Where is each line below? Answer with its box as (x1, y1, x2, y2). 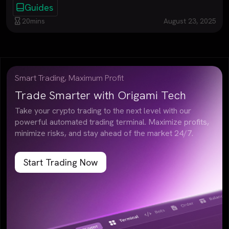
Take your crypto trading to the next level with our (15, 105, 191, 116)
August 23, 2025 (164, 16, 217, 26)
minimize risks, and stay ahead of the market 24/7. (15, 127, 193, 139)
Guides (24, 1, 53, 13)
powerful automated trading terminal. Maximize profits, (15, 116, 209, 127)
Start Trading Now (23, 156, 98, 168)
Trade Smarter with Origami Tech (15, 87, 186, 103)
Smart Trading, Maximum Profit (15, 72, 124, 83)
